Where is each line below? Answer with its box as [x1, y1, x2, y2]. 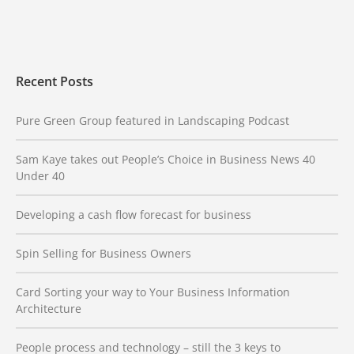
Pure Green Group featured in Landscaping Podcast [16, 112, 289, 128]
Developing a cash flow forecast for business [16, 206, 251, 222]
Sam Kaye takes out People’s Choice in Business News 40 [16, 151, 315, 167]
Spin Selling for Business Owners [16, 245, 191, 261]
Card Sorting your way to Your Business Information [16, 284, 290, 299]
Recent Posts [16, 72, 93, 90]
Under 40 [16, 168, 65, 183]
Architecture [16, 300, 81, 316]
